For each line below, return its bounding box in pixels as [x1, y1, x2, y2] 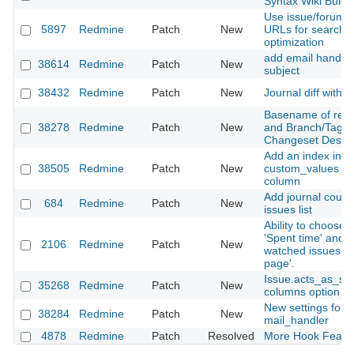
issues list [264, 203, 312, 217]
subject [264, 64, 299, 77]
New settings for [264, 301, 345, 314]
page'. [264, 257, 295, 270]
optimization [264, 36, 324, 49]
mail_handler [264, 314, 329, 327]
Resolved [208, 330, 254, 343]
